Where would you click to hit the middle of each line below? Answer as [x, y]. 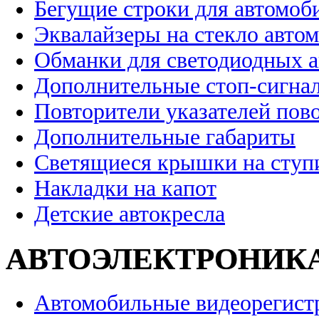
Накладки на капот [125, 189]
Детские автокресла [130, 214]
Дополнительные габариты [165, 137]
